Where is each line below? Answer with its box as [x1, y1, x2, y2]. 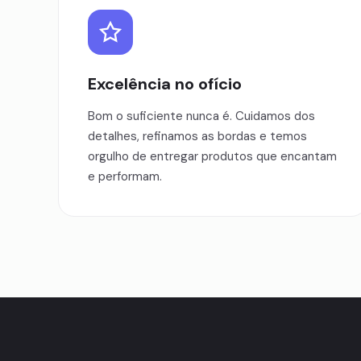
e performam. [88, 168, 162, 185]
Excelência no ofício [88, 73, 242, 94]
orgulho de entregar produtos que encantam [88, 148, 337, 164]
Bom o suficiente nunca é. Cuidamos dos [88, 108, 315, 124]
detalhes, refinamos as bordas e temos [88, 128, 307, 144]
